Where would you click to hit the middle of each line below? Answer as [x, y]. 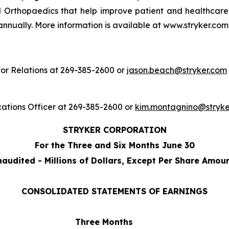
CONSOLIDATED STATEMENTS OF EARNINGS [114, 191]
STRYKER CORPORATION [114, 130]
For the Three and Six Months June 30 [114, 145]
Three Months [104, 222]
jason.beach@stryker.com [177, 70]
